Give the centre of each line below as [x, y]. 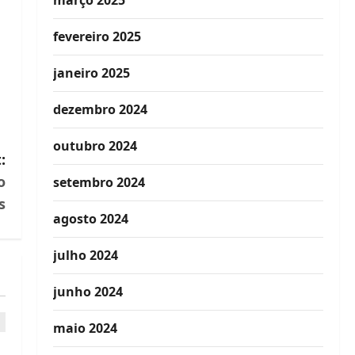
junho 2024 [88, 292]
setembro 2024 [99, 182]
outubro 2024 [95, 146]
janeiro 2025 [91, 73]
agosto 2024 [90, 219]
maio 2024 [85, 328]
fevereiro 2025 [97, 36]
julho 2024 [85, 255]
